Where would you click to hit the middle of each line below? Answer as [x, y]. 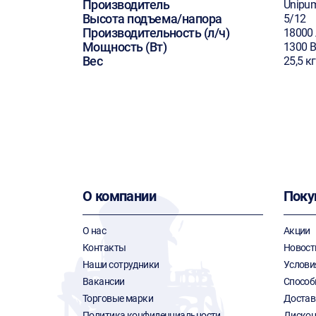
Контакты [104, 248]
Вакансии [104, 281]
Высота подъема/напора [152, 19]
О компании [119, 196]
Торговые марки [118, 298]
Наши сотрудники [121, 265]
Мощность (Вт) [124, 47]
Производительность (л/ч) [156, 33]
